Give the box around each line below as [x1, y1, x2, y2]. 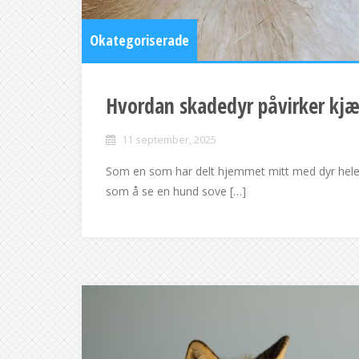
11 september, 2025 [122, 132, 216, 147]
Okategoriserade [90, 30, 189, 50]
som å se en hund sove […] [106, 184, 246, 199]
